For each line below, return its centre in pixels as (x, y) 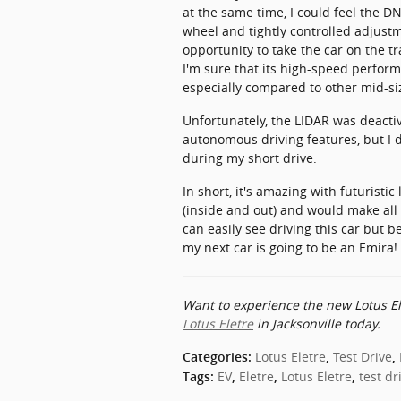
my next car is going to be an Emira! (290, 247)
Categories (215, 357)
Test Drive (363, 356)
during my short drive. (250, 158)
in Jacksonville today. (317, 323)
